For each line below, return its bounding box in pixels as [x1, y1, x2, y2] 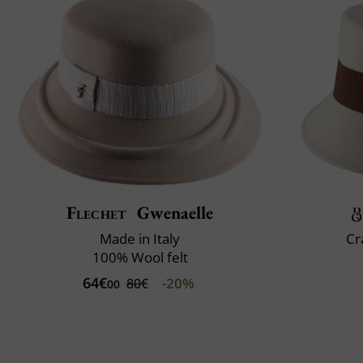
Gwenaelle [133, 201, 214, 225]
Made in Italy [100, 229, 180, 249]
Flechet [66, 201, 126, 225]
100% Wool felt [92, 248, 188, 267]
